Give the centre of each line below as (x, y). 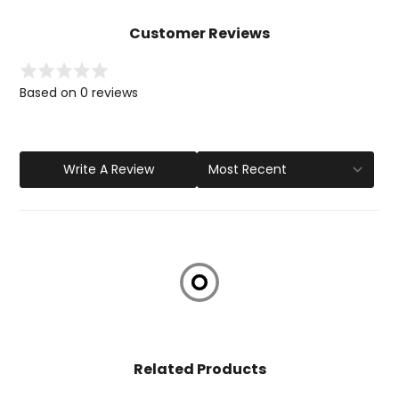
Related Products (199, 369)
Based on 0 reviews (79, 92)
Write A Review (108, 169)
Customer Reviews (199, 33)
